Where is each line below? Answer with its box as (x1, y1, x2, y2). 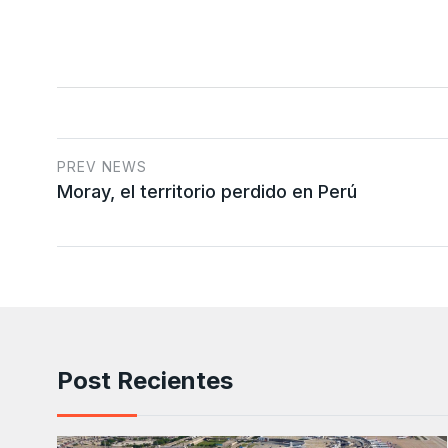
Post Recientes (57, 366, 233, 396)
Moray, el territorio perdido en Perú (57, 181, 357, 203)
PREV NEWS (57, 158, 147, 176)
